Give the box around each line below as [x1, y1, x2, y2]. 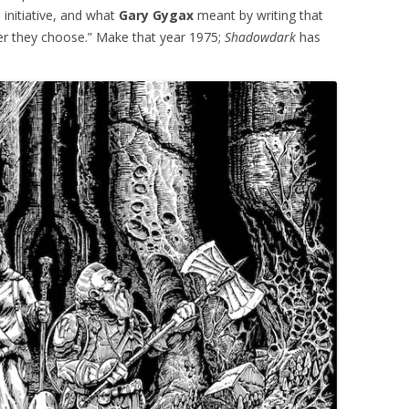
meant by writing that [194, 6, 323, 24]
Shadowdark [225, 28, 296, 46]
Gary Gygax [119, 6, 194, 24]
